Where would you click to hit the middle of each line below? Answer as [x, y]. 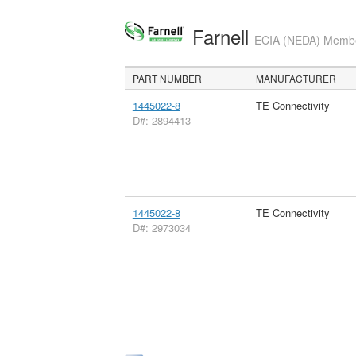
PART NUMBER [168, 78]
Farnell [223, 36]
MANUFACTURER [296, 78]
